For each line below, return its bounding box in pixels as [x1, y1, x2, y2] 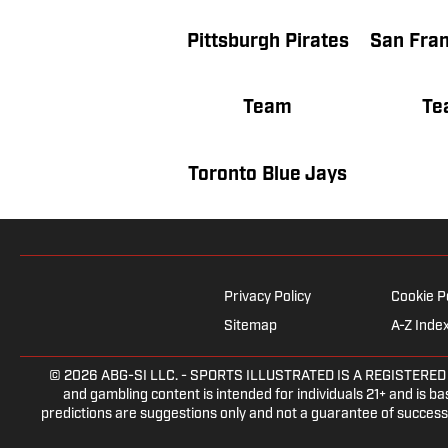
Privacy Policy [224, 289, 311, 305]
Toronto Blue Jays [188, 165, 348, 185]
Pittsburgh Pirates [186, 32, 349, 52]
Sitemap [224, 318, 277, 334]
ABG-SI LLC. [101, 368, 178, 384]
